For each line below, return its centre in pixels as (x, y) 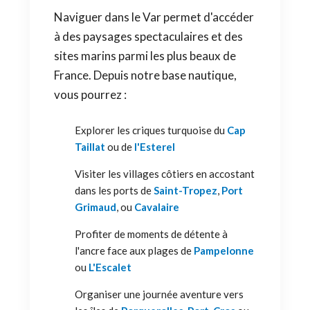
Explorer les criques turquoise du (151, 130)
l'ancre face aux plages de (134, 250)
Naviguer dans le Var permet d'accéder (154, 17)
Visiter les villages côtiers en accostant (165, 174)
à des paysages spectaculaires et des (148, 36)
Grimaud (95, 207)
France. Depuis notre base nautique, (145, 75)
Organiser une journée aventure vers (159, 294)
